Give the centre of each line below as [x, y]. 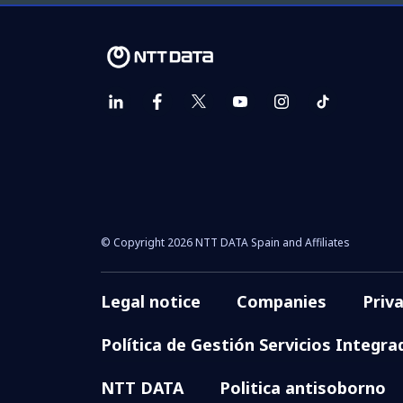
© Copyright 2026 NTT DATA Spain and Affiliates [225, 242]
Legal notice [150, 301]
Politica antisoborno [302, 387]
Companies [281, 301]
